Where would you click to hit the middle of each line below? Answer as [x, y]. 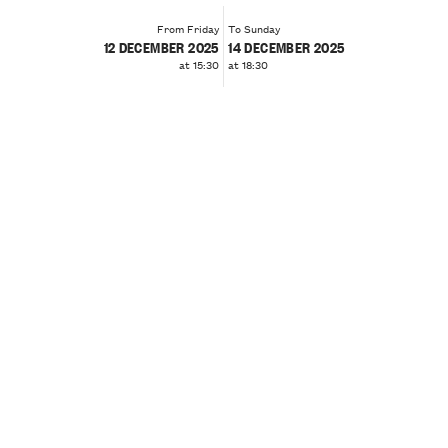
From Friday [187, 28]
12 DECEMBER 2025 [161, 46]
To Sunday [254, 28]
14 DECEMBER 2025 [286, 46]
